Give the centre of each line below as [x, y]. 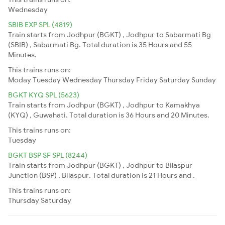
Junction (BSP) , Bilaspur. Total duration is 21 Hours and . [101, 175]
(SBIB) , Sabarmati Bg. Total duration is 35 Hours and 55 [100, 44]
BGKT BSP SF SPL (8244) [48, 155]
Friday [147, 80]
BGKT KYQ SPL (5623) [44, 95]
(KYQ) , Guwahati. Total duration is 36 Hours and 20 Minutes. [109, 115]
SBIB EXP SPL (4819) [40, 24]
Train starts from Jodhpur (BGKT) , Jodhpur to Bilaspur [100, 165]
